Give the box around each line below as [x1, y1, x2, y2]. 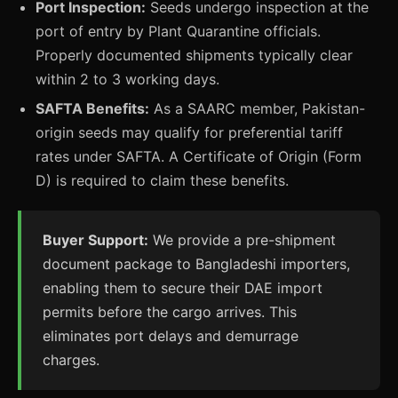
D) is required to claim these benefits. [36, 171, 289, 189]
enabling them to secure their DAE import [43, 279, 322, 297]
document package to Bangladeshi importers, [43, 255, 350, 273]
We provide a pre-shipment [148, 231, 336, 249]
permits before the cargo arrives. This [43, 303, 297, 321]
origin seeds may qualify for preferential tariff [36, 123, 343, 141]
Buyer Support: [43, 231, 148, 249]
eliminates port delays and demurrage [43, 327, 298, 345]
